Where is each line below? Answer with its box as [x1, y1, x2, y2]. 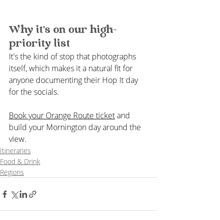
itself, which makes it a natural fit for [9, 63, 135, 74]
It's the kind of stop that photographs [9, 51, 138, 62]
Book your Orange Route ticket [9, 110, 115, 121]
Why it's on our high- [9, 24, 117, 37]
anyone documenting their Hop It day [9, 75, 140, 86]
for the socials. [9, 86, 59, 98]
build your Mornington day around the [9, 122, 143, 133]
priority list [9, 37, 70, 51]
